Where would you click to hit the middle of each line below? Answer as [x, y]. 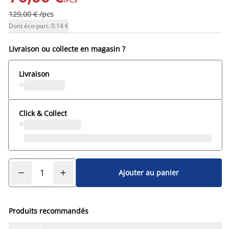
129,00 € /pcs [31, 14]
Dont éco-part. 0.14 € [38, 26]
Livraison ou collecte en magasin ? [67, 49]
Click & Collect [43, 113]
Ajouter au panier [149, 173]
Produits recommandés [48, 211]
